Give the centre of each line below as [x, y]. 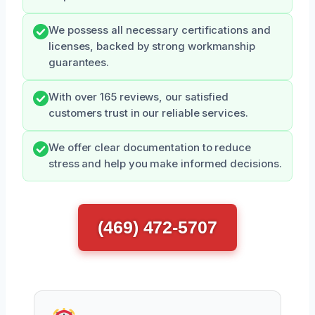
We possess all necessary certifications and [160, 31]
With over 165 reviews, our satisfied [139, 97]
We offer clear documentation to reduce [150, 148]
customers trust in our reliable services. [148, 114]
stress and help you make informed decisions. [165, 164]
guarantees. [79, 63]
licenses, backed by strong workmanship [152, 47]
